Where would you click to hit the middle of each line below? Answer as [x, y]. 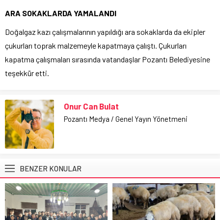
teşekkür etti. [27, 73]
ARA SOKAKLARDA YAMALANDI [61, 13]
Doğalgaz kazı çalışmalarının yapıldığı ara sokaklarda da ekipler [105, 31]
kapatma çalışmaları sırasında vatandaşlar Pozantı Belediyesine [108, 59]
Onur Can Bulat [91, 106]
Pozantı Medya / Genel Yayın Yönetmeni [126, 119]
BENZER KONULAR [51, 168]
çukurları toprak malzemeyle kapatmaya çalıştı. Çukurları [96, 45]
